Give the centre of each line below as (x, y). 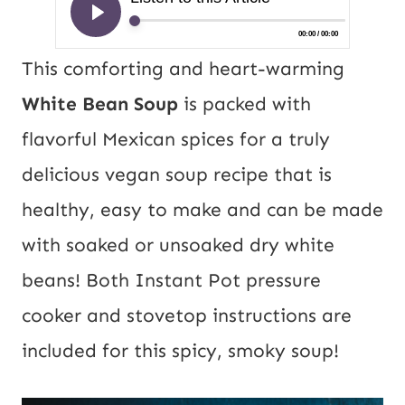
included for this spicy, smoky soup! (180, 351)
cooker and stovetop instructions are (187, 316)
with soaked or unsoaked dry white (178, 245)
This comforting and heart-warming (183, 69)
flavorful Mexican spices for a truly (176, 140)
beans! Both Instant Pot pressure (171, 281)
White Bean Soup (100, 104)
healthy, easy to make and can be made (202, 210)
